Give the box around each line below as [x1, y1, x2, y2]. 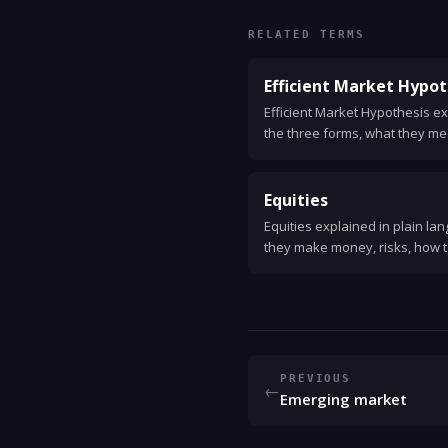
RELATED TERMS [248, 28, 365, 41]
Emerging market [280, 389, 407, 409]
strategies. [264, 166, 328, 184]
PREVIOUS [280, 372, 352, 384]
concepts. [264, 259, 322, 277]
